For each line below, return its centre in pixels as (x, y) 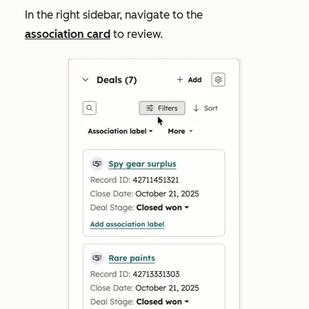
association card (68, 34)
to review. (137, 34)
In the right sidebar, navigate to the (114, 14)
